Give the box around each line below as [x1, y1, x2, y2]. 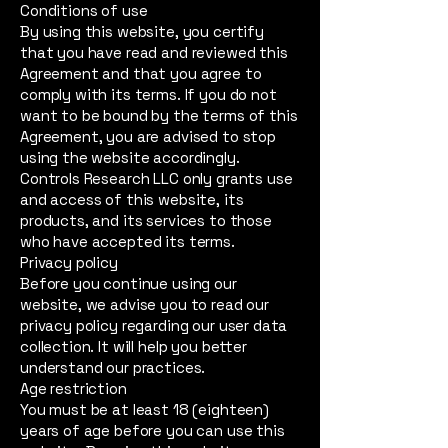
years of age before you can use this [20, 421, 285, 440]
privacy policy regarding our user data [20, 316, 288, 335]
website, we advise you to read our [20, 295, 269, 314]
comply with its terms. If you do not [20, 85, 277, 104]
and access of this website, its [20, 190, 244, 209]
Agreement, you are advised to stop [20, 127, 276, 146]
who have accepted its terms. [20, 232, 235, 251]
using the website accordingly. [20, 148, 240, 167]
